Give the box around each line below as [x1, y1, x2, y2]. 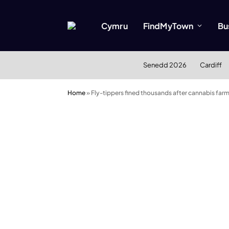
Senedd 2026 [143, 61, 187, 69]
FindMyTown [143, 20, 194, 31]
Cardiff [199, 61, 222, 69]
